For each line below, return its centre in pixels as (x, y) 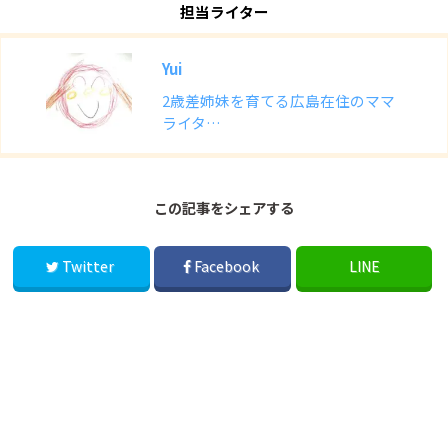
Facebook (227, 266)
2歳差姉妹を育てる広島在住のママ (278, 100)
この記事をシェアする (224, 208)
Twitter (88, 266)
